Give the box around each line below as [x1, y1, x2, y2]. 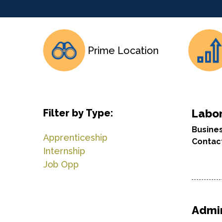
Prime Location [88, 44, 159, 56]
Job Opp [43, 159, 79, 169]
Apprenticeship [43, 132, 108, 143]
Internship [43, 146, 85, 156]
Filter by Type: [43, 107, 113, 119]
